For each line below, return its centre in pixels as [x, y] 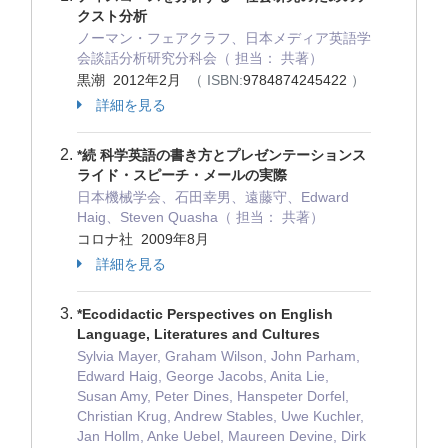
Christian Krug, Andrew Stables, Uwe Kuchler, [220, 416]
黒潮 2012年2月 [133, 80]
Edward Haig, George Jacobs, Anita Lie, [203, 376]
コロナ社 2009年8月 [145, 239]
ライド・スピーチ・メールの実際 [182, 175]
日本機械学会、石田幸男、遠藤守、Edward [220, 197]
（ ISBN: [216, 80]
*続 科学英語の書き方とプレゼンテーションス [221, 155]
